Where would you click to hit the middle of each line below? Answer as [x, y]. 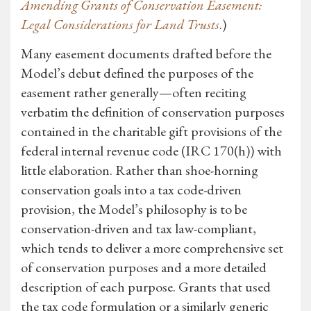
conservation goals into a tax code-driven [131, 190]
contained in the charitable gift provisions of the [151, 132]
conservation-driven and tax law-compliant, [138, 229]
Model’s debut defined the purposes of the [137, 73]
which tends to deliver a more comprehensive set [152, 248]
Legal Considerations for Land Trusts [120, 25]
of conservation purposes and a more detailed [144, 268]
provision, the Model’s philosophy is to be [134, 209]
